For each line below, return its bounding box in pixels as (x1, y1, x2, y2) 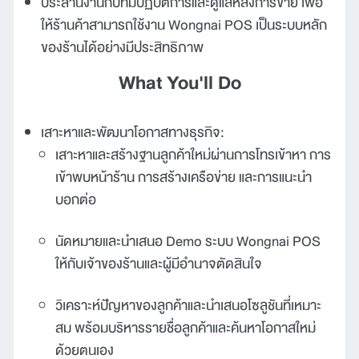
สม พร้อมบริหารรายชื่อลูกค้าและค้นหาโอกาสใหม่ (55, 317, 316, 338)
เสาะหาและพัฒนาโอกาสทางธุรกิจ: (41, 121, 224, 143)
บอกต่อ (55, 188, 96, 210)
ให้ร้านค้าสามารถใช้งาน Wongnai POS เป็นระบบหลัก (41, 14, 327, 35)
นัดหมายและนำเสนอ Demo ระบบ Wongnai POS (55, 230, 321, 252)
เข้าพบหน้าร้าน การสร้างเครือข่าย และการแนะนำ (55, 166, 312, 188)
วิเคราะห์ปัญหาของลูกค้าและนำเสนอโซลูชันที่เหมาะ (55, 294, 321, 316)
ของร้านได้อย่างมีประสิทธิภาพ (41, 36, 204, 58)
